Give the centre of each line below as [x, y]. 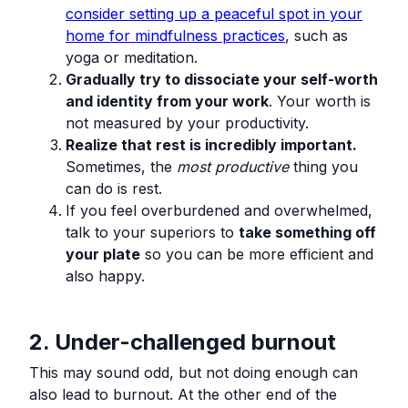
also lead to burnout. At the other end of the [183, 394]
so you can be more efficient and [257, 254]
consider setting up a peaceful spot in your [214, 13]
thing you [323, 166]
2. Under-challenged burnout [183, 342]
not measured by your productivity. [187, 122]
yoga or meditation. [132, 57]
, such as [316, 35]
